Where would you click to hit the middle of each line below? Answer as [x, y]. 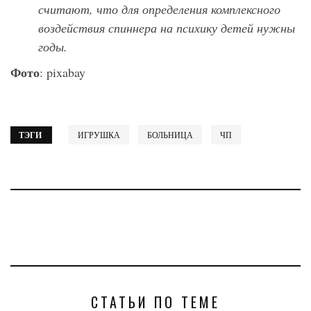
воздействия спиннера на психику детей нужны [167, 28]
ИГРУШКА [99, 135]
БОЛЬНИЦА [170, 135]
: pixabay [62, 73]
